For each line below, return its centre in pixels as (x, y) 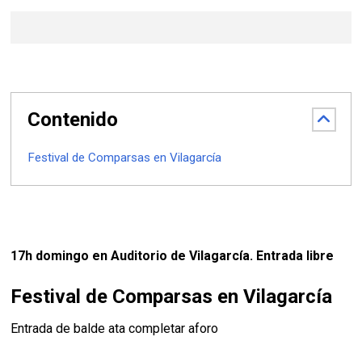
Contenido (73, 119)
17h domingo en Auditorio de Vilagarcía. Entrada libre (174, 255)
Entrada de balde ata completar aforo (115, 328)
